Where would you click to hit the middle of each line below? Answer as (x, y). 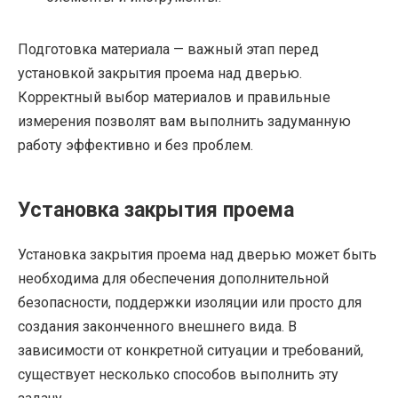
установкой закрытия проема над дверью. (160, 74)
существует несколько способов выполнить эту (178, 375)
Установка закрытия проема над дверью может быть (197, 255)
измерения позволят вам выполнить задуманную (184, 122)
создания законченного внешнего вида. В (157, 327)
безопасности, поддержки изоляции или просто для (190, 303)
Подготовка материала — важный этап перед (168, 50)
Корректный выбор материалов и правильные (174, 98)
